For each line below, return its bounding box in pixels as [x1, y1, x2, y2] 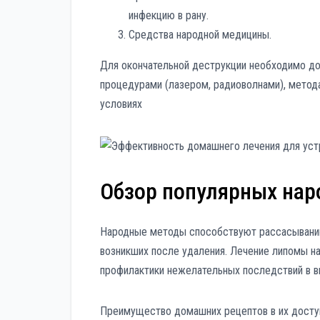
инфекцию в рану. [129, 9, 209, 23]
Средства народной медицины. [129, 28, 271, 42]
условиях [100, 97, 142, 111]
